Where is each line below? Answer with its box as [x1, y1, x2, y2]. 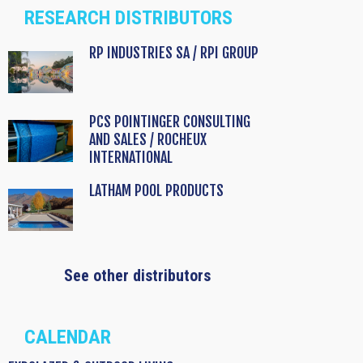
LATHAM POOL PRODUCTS [89, 181, 224, 200]
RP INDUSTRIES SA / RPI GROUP [89, 44, 258, 62]
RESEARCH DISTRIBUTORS [24, 6, 233, 30]
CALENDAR [24, 326, 111, 349]
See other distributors [64, 266, 211, 286]
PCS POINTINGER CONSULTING [89, 113, 250, 131]
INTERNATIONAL [89, 148, 173, 167]
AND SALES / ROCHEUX [89, 130, 207, 149]
